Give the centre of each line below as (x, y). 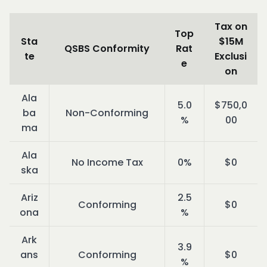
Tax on (231, 27)
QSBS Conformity (107, 49)
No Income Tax (107, 163)
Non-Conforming (107, 113)
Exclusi (231, 57)
